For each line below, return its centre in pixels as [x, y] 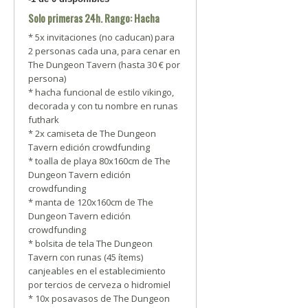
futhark [44, 120]
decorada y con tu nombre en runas [103, 106]
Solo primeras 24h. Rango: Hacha [94, 18]
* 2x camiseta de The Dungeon [92, 133]
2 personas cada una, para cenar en [104, 51]
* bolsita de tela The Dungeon [90, 243]
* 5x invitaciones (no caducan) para [101, 37]
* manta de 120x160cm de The [91, 202]
